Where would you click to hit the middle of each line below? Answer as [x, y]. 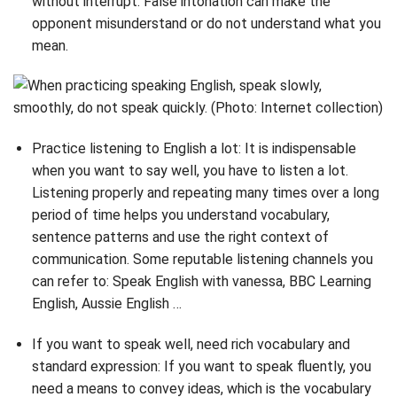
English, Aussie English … [106, 304]
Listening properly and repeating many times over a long [205, 193]
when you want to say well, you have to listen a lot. [190, 171]
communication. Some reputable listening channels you [202, 260]
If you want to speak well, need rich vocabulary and [191, 345]
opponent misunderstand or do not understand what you [206, 23]
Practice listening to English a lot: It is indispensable [194, 149]
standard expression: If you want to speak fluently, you [201, 367]
